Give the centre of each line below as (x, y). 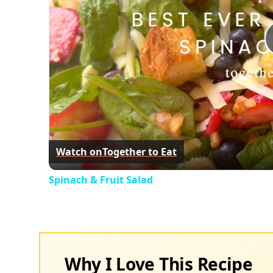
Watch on (79, 151)
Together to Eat (140, 151)
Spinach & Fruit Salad (101, 180)
